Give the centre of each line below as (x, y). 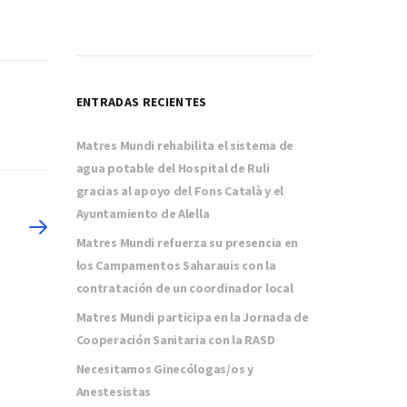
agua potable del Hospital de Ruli (173, 168)
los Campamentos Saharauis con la (176, 265)
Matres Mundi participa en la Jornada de (192, 317)
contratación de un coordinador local (184, 288)
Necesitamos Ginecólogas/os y (164, 368)
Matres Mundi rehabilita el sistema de (185, 145)
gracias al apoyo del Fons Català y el (180, 190)
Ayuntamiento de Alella (143, 213)
